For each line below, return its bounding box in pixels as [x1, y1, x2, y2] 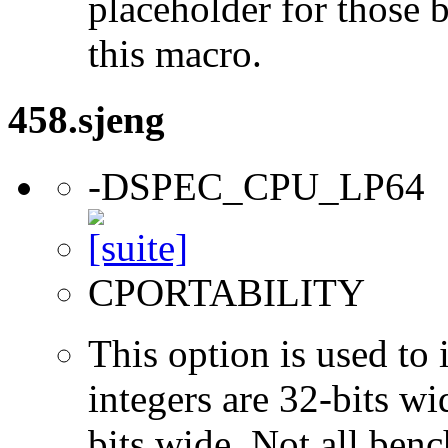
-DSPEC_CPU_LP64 [88, 164, 425, 208]
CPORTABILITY [88, 270, 365, 314]
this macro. [88, 32, 262, 76]
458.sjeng [8, 98, 165, 142]
